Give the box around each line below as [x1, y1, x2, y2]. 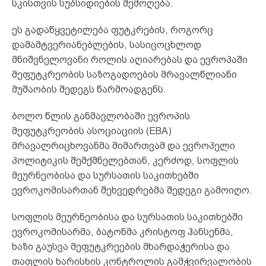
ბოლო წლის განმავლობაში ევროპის [12, 110, 190, 121]
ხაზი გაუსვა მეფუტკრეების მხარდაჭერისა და [12, 241, 230, 252]
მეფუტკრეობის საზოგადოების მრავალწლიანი [12, 69, 237, 80]
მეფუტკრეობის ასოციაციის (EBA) [12, 125, 172, 136]
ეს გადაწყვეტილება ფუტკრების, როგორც [12, 24, 213, 35]
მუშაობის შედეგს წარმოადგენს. [12, 84, 166, 94]
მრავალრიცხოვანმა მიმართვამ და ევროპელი [12, 140, 235, 151]
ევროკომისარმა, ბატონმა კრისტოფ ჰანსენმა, [12, 226, 233, 237]
